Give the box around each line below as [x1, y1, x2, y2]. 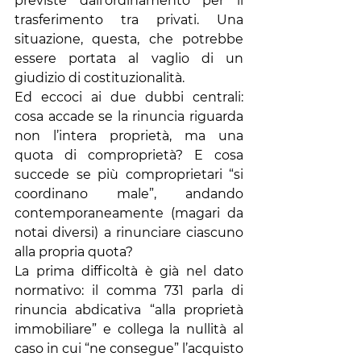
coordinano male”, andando [15, 186, 243, 201]
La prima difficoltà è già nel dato [15, 263, 243, 279]
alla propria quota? [15, 244, 133, 259]
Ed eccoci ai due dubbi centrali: [15, 89, 243, 105]
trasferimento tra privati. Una [15, 12, 243, 27]
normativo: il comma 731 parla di [15, 283, 243, 298]
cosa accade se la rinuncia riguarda [15, 109, 243, 124]
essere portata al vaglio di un [15, 51, 243, 66]
